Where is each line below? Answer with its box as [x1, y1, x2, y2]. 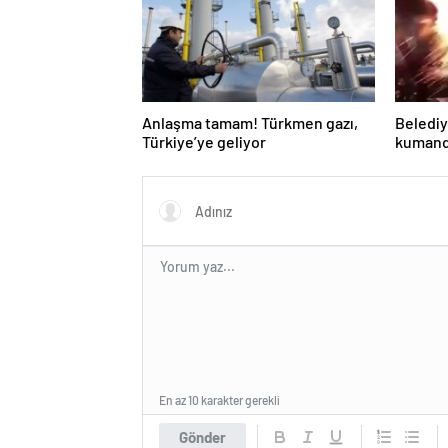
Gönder [179, 428, 226, 446]
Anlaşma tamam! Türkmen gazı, [142, 113, 358, 132]
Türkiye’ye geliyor [142, 132, 266, 151]
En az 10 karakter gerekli [159, 393, 280, 407]
